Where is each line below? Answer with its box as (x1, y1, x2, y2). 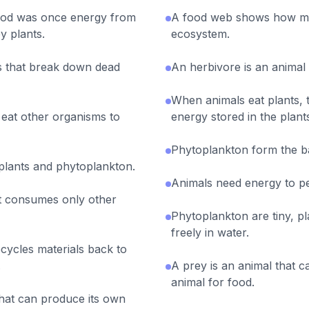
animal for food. (171, 275, 255, 290)
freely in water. (171, 226, 249, 240)
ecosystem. (171, 27, 230, 41)
